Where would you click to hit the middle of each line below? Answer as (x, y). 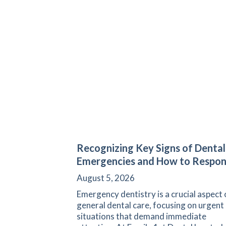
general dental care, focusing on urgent (150, 205)
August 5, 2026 (106, 178)
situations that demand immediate (142, 216)
